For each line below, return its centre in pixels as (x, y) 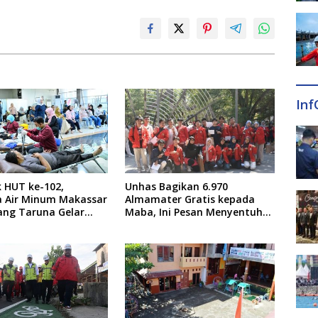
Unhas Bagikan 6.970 (176, 187)
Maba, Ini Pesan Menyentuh (193, 212)
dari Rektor (153, 225)
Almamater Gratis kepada (190, 199)
